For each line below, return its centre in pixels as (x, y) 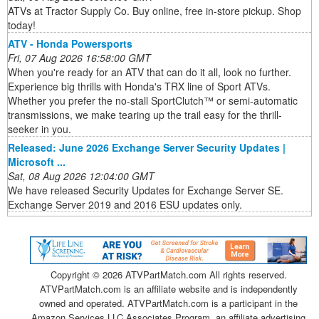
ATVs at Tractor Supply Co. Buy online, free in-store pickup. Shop (155, 11)
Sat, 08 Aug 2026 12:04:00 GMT (81, 176)
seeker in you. (40, 129)
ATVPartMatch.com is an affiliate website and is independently (168, 289)
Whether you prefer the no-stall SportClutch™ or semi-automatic (153, 101)
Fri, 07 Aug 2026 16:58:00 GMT (79, 58)
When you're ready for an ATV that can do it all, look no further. (150, 72)
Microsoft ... (37, 162)
